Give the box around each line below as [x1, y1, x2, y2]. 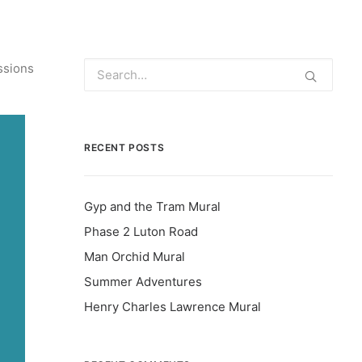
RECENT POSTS [84, 141, 165, 154]
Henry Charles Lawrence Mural [84, 299, 261, 314]
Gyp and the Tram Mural [84, 199, 221, 214]
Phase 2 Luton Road [84, 224, 198, 239]
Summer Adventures [84, 274, 202, 289]
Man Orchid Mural [84, 249, 185, 264]
